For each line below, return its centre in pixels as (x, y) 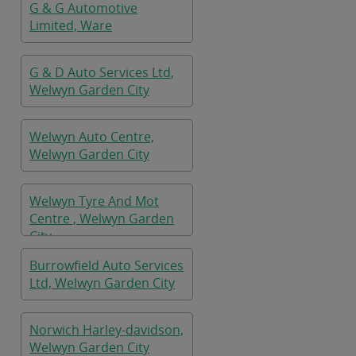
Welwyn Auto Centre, (92, 137)
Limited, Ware (71, 25)
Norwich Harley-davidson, (106, 330)
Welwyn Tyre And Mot (94, 201)
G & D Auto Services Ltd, (102, 72)
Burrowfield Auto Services (106, 265)
